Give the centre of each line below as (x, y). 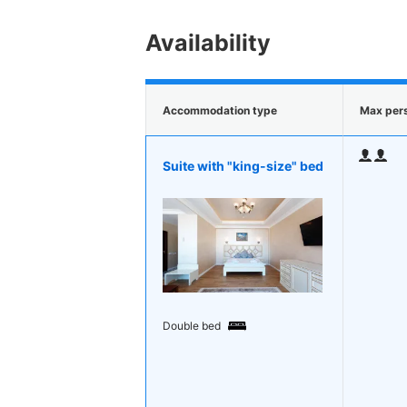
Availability (208, 43)
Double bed (192, 326)
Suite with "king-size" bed (243, 165)
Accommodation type (220, 110)
